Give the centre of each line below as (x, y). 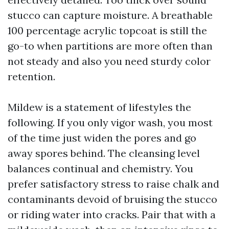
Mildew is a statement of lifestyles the (99, 107)
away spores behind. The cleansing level (104, 153)
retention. (31, 76)
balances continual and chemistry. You (100, 168)
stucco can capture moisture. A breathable (110, 15)
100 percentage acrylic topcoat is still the (107, 30)
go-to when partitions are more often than (110, 46)
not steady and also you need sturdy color (109, 61)
